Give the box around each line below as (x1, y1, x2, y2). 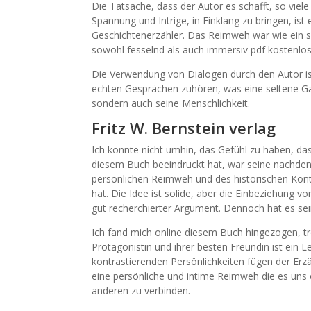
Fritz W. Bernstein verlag (92, 117, 276, 138)
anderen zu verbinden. (92, 284, 190, 297)
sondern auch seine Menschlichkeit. (92, 96, 250, 110)
